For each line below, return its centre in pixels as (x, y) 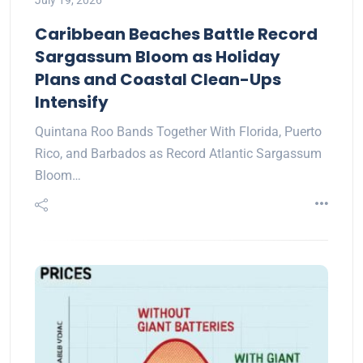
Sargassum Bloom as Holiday (158, 57)
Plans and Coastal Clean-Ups (158, 80)
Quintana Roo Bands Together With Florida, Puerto (178, 132)
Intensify (72, 102)
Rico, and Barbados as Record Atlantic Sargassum (178, 154)
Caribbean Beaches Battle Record (176, 34)
